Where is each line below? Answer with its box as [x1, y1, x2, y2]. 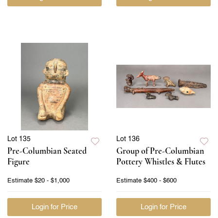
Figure [7, 156, 30, 167]
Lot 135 [7, 135, 31, 143]
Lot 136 [116, 135, 140, 143]
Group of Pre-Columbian [116, 145, 204, 156]
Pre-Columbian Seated [7, 145, 87, 156]
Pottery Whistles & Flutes [116, 156, 205, 167]
